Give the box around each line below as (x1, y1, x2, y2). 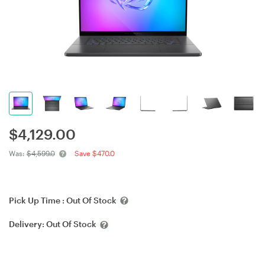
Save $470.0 (75, 149, 115, 157)
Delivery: (9, 219, 46, 230)
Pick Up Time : (9, 195, 66, 205)
